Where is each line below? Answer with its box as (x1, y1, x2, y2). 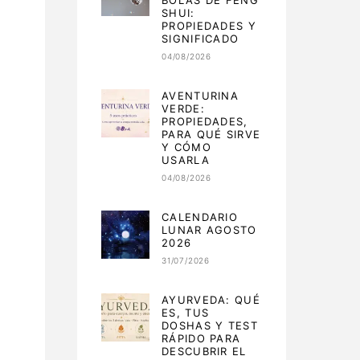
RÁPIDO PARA (162, 332, 241, 346)
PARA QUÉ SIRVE (162, 128, 261, 141)
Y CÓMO (162, 141, 211, 154)
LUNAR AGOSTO (162, 223, 257, 237)
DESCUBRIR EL (162, 345, 247, 358)
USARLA (162, 153, 210, 167)
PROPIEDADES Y (162, 19, 256, 33)
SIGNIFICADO (162, 32, 239, 46)
